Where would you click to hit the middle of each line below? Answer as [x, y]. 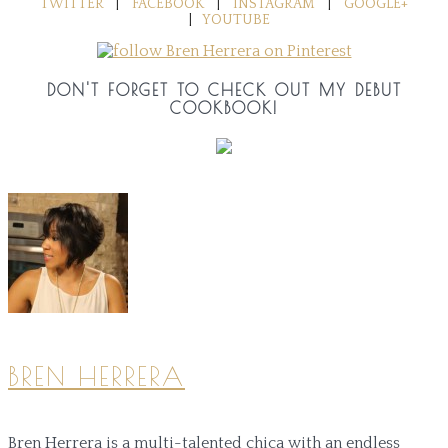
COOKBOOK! [224, 107]
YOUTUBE [235, 19]
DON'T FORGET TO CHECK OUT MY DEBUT [224, 89]
